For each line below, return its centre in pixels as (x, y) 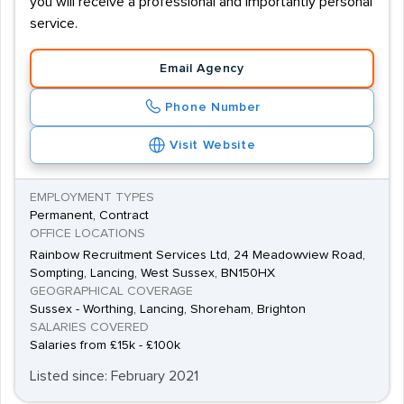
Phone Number (213, 107)
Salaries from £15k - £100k (105, 345)
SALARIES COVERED (89, 327)
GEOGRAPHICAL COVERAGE (111, 291)
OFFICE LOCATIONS (87, 234)
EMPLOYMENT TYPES (92, 197)
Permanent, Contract (89, 216)
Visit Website (213, 145)
